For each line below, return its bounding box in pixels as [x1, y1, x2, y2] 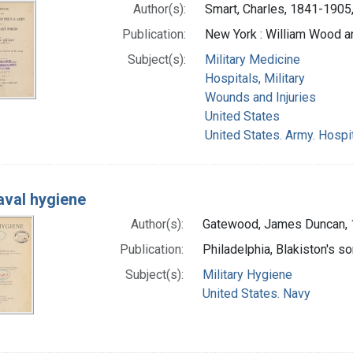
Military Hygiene [203, 266, 293, 282]
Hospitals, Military [204, 70, 305, 86]
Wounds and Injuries [204, 89, 316, 105]
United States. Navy [203, 285, 311, 301]
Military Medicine [204, 51, 300, 67]
